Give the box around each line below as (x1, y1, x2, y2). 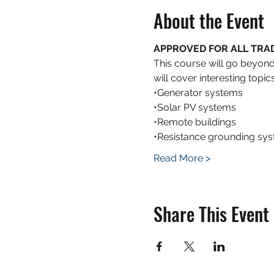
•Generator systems (153, 86, 243, 98)
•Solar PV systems (153, 101, 236, 113)
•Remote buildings (153, 116, 236, 128)
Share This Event (153, 199, 269, 228)
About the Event (153, 6, 264, 34)
